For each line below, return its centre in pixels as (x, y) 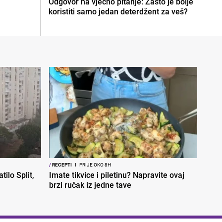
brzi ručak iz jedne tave (90, 185)
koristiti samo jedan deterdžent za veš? (118, 11)
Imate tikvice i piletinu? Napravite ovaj (117, 175)
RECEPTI (61, 165)
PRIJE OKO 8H (95, 165)
